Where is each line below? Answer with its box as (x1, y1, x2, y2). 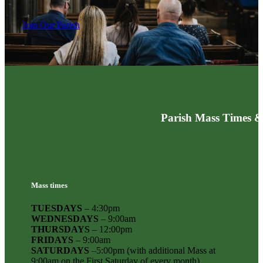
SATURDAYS (31, 245, 89, 256)
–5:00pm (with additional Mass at (89, 245, 215, 256)
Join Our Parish (22, 19, 80, 30)
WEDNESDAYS (31, 214, 99, 224)
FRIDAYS (31, 235, 73, 245)
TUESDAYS (31, 203, 82, 214)
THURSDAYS (31, 224, 90, 235)
